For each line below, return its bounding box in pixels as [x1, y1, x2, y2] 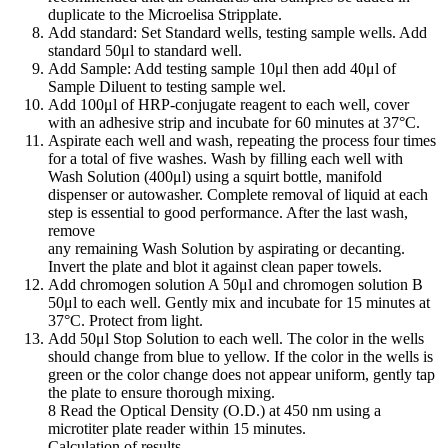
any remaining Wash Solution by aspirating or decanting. [48, 240, 405, 257]
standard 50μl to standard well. [48, 42, 242, 59]
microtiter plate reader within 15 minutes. [48, 420, 306, 437]
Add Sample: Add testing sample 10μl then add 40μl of [48, 60, 396, 77]
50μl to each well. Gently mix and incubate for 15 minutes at [48, 294, 430, 311]
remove [48, 222, 95, 239]
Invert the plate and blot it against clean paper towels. [48, 258, 382, 275]
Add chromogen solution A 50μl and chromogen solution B [48, 276, 423, 293]
